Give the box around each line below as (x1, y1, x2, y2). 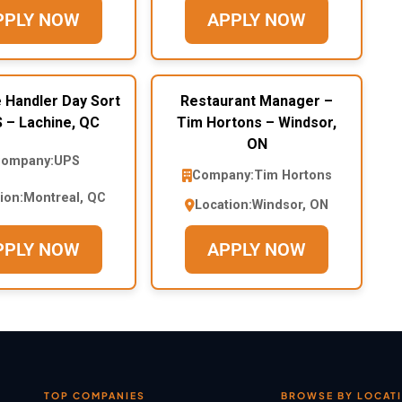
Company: (191, 168, 254, 184)
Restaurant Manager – (180, 92, 333, 110)
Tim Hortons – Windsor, (177, 114, 336, 132)
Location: (195, 197, 252, 214)
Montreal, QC (22, 190, 106, 206)
